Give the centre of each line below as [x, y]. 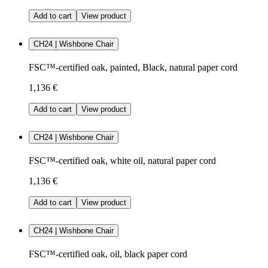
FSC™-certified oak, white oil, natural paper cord [122, 160]
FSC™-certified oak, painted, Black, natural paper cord [133, 67]
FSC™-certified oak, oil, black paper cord [108, 254]
